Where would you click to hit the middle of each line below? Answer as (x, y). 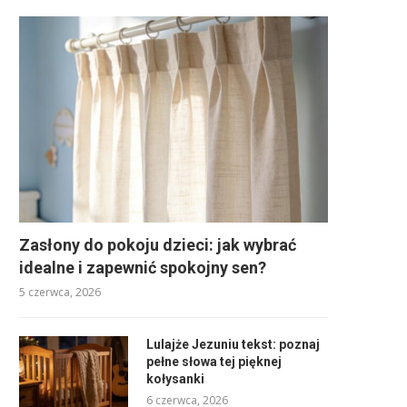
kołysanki (175, 378)
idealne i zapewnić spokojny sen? (143, 267)
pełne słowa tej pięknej (214, 361)
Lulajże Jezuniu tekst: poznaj (233, 344)
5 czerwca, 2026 (60, 292)
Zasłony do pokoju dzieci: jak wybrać (158, 244)
